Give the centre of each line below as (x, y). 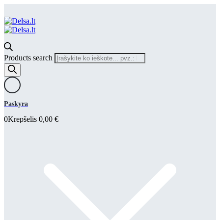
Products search (28, 58)
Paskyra (16, 104)
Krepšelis (23, 119)
